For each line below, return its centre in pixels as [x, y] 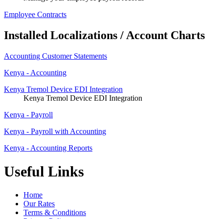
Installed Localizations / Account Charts [104, 35]
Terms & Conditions [55, 213]
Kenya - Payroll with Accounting [55, 131]
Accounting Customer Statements [55, 56]
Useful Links [44, 171]
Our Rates [39, 204]
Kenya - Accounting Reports [48, 148]
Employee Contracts [35, 14]
